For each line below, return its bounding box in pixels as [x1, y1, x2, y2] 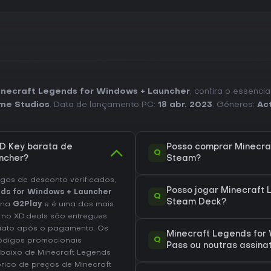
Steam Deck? [166, 198, 226, 206]
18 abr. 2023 [158, 101, 212, 109]
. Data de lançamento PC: [50, 101, 158, 109]
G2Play [13, 201, 42, 208]
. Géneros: [212, 101, 257, 109]
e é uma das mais [42, 201, 114, 208]
